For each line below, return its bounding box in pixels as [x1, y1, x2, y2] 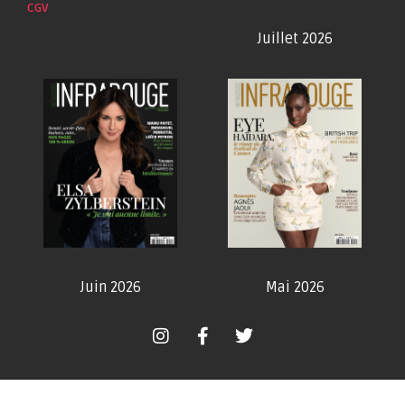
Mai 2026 [265, 278, 325, 297]
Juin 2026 [80, 278, 141, 297]
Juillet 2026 [257, 30, 333, 49]
